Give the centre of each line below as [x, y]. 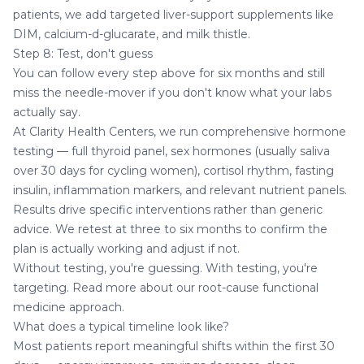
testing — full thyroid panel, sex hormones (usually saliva [171, 151]
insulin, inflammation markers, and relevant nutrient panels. [180, 190]
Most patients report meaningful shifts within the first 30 [174, 346]
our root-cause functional [247, 287]
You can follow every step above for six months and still [169, 73]
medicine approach [67, 307]
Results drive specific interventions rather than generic [168, 209]
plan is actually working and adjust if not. [126, 248]
